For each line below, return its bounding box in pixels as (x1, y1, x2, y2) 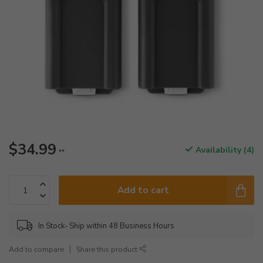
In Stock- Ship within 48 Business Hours (38, 220, 174, 231)
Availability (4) (193, 144, 254, 156)
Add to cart (117, 184, 169, 196)
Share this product (76, 244, 139, 254)
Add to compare (9, 244, 64, 254)
